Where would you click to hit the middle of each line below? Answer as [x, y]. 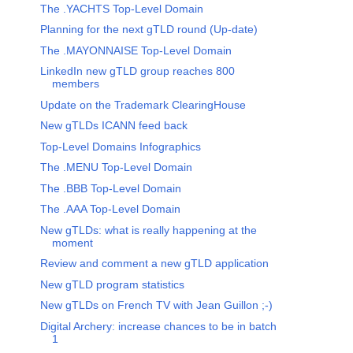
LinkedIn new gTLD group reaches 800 [137, 71]
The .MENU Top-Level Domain [116, 167]
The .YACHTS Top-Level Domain [121, 8]
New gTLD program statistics [112, 284]
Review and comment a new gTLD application [154, 264]
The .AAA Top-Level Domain [110, 209]
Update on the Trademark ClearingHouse [143, 104]
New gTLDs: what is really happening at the [148, 230]
